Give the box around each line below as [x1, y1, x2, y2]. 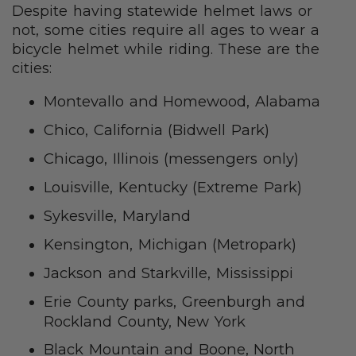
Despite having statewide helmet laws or [12, 2, 313, 21]
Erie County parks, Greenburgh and [44, 292, 306, 311]
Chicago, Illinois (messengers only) [44, 149, 299, 168]
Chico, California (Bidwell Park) [44, 121, 275, 140]
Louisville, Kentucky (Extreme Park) [44, 178, 302, 197]
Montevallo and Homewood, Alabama [44, 92, 320, 111]
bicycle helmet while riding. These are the [12, 41, 319, 59]
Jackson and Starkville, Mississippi [44, 264, 293, 283]
